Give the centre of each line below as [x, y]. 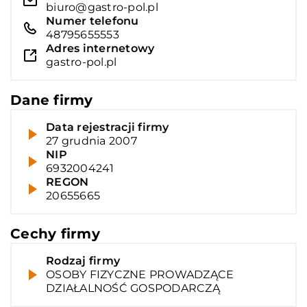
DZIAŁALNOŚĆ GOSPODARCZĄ [133, 288]
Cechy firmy [55, 233]
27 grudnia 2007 [91, 140]
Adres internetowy [100, 48]
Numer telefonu [93, 21]
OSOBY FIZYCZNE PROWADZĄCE [140, 274]
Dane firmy [52, 100]
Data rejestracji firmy [108, 127]
